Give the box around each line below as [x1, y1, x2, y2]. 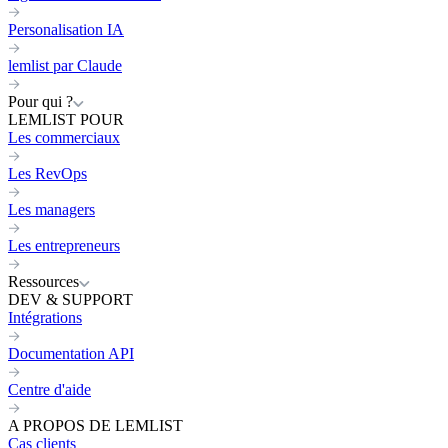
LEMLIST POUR [8, 111, 124, 128]
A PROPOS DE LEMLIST [8, 417, 183, 434]
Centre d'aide [8, 381, 91, 398]
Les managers [8, 201, 95, 218]
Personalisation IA [8, 21, 124, 38]
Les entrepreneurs [8, 237, 120, 254]
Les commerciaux [8, 129, 120, 146]
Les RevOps [8, 165, 87, 182]
